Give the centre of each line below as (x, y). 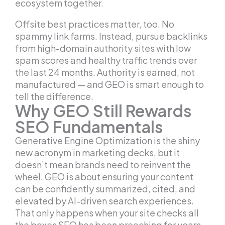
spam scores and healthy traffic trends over (106, 60)
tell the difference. (54, 96)
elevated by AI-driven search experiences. (104, 201)
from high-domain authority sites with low (103, 48)
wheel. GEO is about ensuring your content (104, 177)
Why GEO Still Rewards (103, 111)
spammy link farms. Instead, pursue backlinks (111, 36)
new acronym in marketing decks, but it (97, 153)
